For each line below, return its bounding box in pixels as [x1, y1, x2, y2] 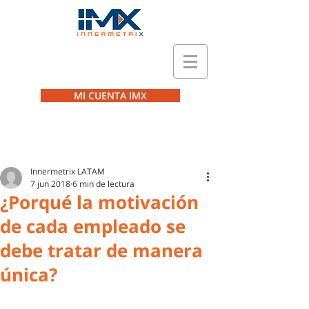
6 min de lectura [72, 178, 134, 190]
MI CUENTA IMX [74, 89, 147, 102]
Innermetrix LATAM [30, 166, 105, 177]
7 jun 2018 [30, 178, 70, 190]
